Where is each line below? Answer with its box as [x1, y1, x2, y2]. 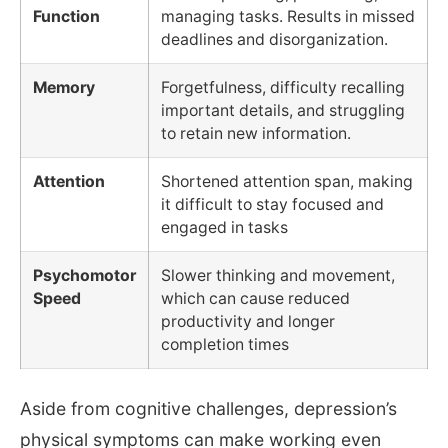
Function [33, 7, 100, 27]
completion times [161, 335, 289, 355]
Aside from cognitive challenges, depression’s [20, 398, 397, 420]
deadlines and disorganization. [161, 30, 388, 50]
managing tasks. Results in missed [161, 7, 415, 27]
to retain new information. [161, 124, 351, 144]
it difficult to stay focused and [161, 195, 384, 215]
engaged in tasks [161, 218, 288, 238]
